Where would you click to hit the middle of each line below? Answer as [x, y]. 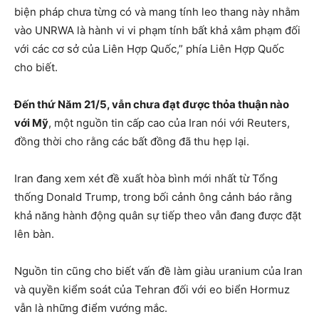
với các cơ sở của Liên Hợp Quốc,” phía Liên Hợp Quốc [149, 49]
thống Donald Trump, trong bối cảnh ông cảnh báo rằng [153, 197]
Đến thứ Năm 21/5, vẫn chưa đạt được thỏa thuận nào [152, 105]
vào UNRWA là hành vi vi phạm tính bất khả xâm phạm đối [157, 31]
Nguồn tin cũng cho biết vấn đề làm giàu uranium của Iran [158, 271]
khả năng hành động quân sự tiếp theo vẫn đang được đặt [158, 216]
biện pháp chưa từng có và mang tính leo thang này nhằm [157, 12]
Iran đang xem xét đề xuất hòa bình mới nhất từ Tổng [146, 179]
